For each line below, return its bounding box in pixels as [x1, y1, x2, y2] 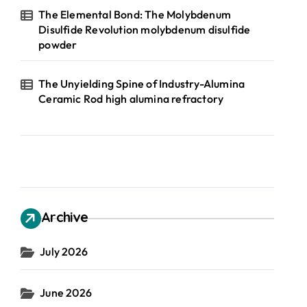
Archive [41, 208, 88, 225]
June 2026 [40, 286, 93, 299]
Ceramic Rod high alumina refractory [38, 92, 224, 106]
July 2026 [40, 245, 88, 258]
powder [38, 38, 77, 51]
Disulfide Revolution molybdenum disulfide [38, 23, 251, 36]
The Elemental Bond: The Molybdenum [38, 8, 232, 21]
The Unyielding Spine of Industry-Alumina [38, 77, 245, 90]
